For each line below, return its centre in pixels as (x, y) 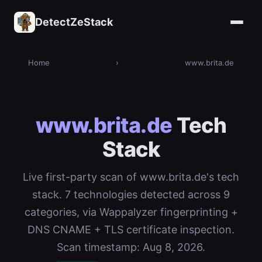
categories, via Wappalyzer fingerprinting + (131, 212)
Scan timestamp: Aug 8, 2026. (131, 247)
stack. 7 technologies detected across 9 (131, 194)
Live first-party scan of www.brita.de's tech (131, 177)
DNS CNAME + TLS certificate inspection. (131, 230)
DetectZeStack (74, 22)
